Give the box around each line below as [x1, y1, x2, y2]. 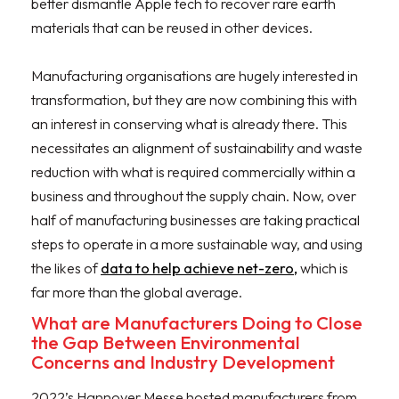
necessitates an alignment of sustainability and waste [31, 139, 362, 158]
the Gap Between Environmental [31, 331, 300, 354]
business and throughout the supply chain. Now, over [31, 187, 356, 206]
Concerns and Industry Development [31, 351, 335, 374]
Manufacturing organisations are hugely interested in [31, 67, 358, 85]
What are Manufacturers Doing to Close [31, 312, 362, 335]
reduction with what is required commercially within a [31, 163, 355, 182]
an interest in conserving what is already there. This [31, 115, 347, 134]
